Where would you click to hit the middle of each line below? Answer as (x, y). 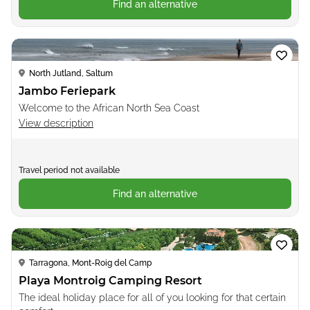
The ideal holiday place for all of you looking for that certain (152, 297)
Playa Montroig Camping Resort (110, 280)
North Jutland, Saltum (71, 73)
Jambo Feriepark (67, 91)
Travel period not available (69, 170)
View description (56, 123)
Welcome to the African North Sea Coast (109, 108)
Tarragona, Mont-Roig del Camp (90, 263)
